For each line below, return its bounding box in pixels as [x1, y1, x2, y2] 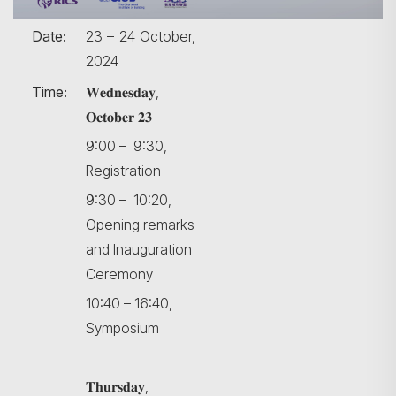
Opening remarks [86, 216, 194, 234]
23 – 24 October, [86, 27, 195, 46]
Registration [86, 162, 161, 180]
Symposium [86, 319, 159, 338]
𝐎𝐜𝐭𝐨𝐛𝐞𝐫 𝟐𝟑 [86, 108, 152, 126]
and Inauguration [86, 240, 192, 259]
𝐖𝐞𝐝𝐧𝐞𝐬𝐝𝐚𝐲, [86, 83, 159, 102]
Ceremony [86, 265, 153, 284]
